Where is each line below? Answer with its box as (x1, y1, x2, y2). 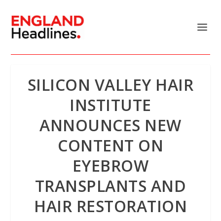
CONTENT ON (58, 135, 163, 156)
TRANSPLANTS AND (35, 175, 186, 196)
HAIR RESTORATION (34, 195, 187, 217)
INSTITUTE (70, 94, 151, 115)
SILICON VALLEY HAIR (27, 74, 194, 95)
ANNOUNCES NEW (39, 114, 182, 136)
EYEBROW (72, 155, 149, 176)
